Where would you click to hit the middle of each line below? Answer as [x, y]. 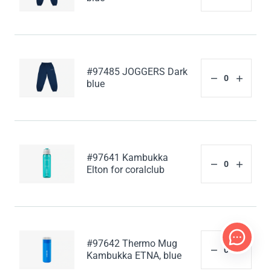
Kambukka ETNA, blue [134, 256]
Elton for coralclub [126, 170]
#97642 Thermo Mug [132, 244]
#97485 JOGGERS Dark [137, 72]
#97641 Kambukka [128, 158]
